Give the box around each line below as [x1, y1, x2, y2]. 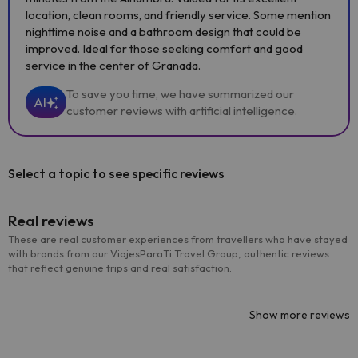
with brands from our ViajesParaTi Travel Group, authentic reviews [8, 247, 329, 260]
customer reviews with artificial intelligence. [66, 103, 297, 118]
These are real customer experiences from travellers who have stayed [8, 233, 348, 245]
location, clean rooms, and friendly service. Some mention [26, 7, 331, 22]
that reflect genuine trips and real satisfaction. [8, 261, 232, 274]
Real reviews [8, 211, 94, 230]
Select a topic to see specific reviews [8, 165, 225, 181]
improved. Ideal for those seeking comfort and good [26, 41, 303, 56]
